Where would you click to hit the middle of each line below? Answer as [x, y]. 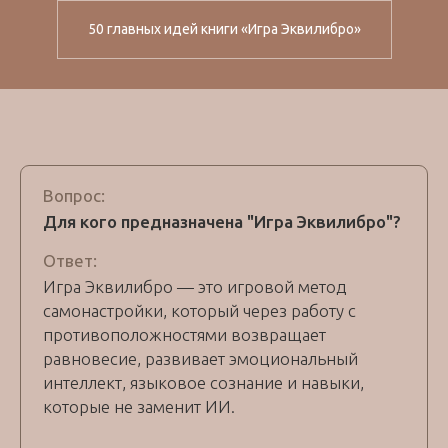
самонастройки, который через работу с [199, 311]
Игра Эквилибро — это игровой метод [195, 287]
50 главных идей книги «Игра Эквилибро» [224, 28]
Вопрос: [74, 196]
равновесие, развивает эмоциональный [200, 359]
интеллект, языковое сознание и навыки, [203, 383]
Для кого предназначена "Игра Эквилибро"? [222, 222]
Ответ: [70, 261]
